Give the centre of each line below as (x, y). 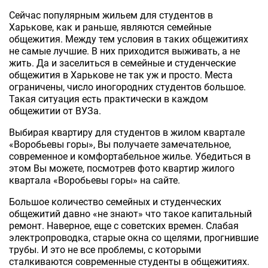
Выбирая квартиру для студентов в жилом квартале (127, 132)
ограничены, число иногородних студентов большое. (127, 87)
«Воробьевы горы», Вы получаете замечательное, (120, 144)
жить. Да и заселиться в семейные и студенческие (122, 63)
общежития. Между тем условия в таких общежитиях (129, 39)
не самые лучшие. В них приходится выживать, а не (124, 51)
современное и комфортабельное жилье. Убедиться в (130, 156)
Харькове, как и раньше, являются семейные (110, 27)
